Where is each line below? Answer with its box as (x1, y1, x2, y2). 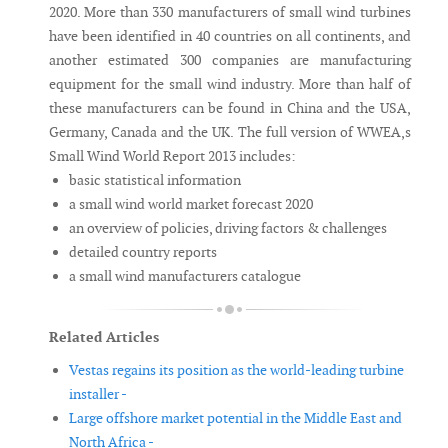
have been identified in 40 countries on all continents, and (49, 27, 411, 46)
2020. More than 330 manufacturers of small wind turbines (49, 3, 411, 22)
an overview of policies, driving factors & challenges (69, 219, 387, 238)
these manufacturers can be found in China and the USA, (49, 99, 411, 118)
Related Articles (49, 328, 159, 347)
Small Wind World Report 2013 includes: (49, 147, 296, 166)
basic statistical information (69, 171, 241, 190)
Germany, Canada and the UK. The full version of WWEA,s (49, 123, 411, 142)
